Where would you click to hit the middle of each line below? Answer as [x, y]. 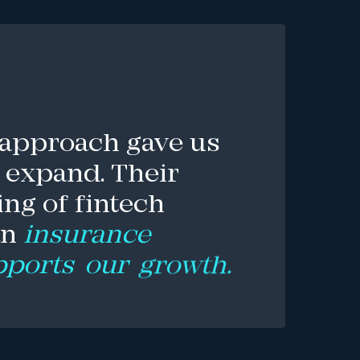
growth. [184, 266]
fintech [120, 205]
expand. [55, 175]
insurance [87, 236]
